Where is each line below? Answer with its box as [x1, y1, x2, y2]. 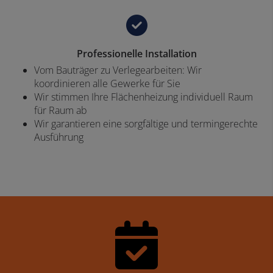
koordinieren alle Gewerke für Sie [34, 77, 180, 91]
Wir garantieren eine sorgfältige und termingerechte [34, 117, 258, 131]
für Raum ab [34, 104, 87, 118]
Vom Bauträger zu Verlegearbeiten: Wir [34, 63, 202, 77]
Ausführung [34, 130, 83, 144]
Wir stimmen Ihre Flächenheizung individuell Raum [34, 90, 253, 104]
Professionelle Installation [76, 47, 197, 61]
